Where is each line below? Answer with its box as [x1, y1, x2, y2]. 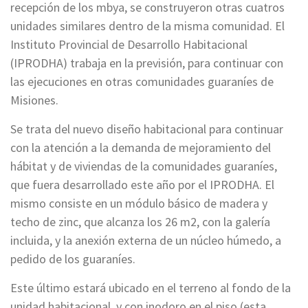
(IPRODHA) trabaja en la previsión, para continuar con [10, 54, 283, 71]
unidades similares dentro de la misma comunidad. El [10, 17, 285, 34]
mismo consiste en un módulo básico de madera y [10, 195, 267, 211]
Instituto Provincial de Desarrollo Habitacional [10, 36, 247, 52]
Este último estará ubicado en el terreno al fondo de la [10, 279, 291, 296]
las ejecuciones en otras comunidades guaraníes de [10, 73, 274, 89]
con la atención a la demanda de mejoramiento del [10, 139, 271, 155]
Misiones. [10, 91, 58, 108]
